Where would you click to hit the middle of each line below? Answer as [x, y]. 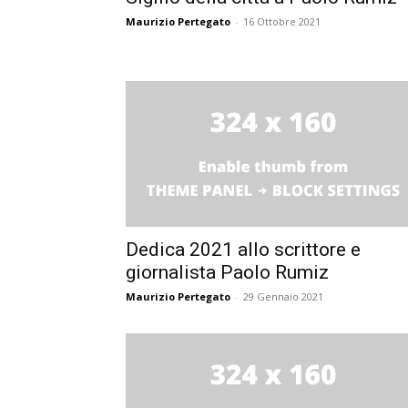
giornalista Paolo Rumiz [227, 272]
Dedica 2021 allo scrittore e [243, 249]
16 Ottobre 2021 [282, 21]
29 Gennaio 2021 [283, 296]
